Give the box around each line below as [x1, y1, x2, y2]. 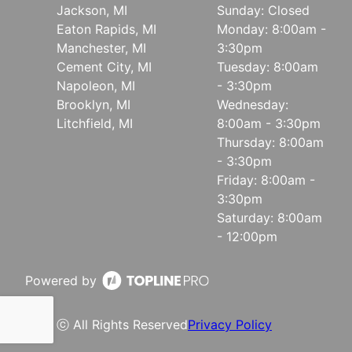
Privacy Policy [188, 317, 272, 333]
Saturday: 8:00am [217, 210, 322, 226]
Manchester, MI [57, 40, 146, 57]
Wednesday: [217, 97, 288, 113]
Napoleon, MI [57, 78, 135, 94]
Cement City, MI [57, 59, 152, 75]
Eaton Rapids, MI [57, 21, 156, 38]
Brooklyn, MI [57, 97, 130, 113]
